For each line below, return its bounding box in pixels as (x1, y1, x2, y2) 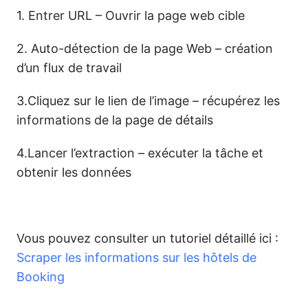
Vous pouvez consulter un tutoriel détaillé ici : (16, 231, 278, 245)
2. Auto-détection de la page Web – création (16, 41, 273, 56)
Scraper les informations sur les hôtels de (16, 250, 256, 265)
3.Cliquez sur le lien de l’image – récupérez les (16, 93, 280, 108)
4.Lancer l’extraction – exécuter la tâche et (16, 146, 263, 160)
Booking (16, 269, 65, 284)
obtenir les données (16, 165, 131, 179)
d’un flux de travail (16, 60, 122, 75)
